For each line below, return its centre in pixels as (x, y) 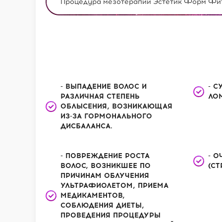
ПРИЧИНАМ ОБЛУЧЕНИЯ (105, 176)
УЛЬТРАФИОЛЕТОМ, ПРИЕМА (114, 186)
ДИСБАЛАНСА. (86, 126)
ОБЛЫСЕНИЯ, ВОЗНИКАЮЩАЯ (116, 106)
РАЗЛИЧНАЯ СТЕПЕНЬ (100, 96)
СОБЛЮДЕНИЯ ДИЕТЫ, (102, 205)
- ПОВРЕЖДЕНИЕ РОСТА (105, 156)
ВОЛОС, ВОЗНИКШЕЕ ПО (106, 166)
